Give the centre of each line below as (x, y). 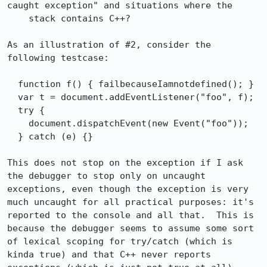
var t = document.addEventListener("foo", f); (13, 97)
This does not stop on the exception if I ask (125, 163)
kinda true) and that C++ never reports (109, 254)
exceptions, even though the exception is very (128, 189)
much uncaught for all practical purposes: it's (131, 202)
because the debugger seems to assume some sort (131, 228)
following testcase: (58, 58)
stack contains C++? (18, 18)
